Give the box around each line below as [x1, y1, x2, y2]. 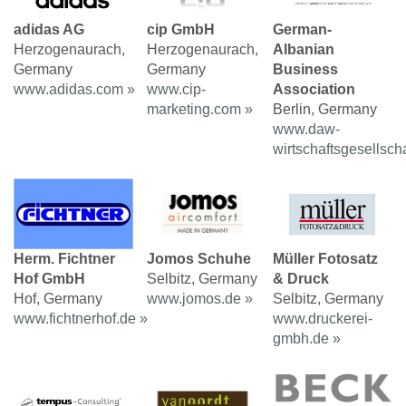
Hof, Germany [14, 291, 102, 307]
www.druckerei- [273, 311, 373, 327]
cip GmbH [146, 22, 215, 38]
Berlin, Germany [273, 101, 378, 118]
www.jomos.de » [146, 291, 253, 307]
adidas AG [14, 22, 84, 38]
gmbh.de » [273, 331, 342, 347]
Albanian [273, 42, 335, 58]
